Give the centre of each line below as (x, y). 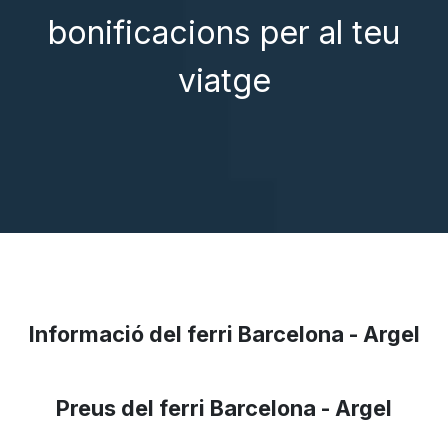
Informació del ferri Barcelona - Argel (224, 333)
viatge (224, 80)
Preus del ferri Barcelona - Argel (224, 407)
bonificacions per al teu (224, 32)
